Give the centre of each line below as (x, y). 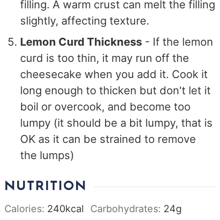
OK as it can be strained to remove (108, 139)
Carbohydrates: (127, 208)
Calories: (26, 208)
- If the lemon (178, 41)
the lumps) (47, 155)
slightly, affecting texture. (85, 20)
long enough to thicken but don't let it (116, 90)
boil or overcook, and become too (106, 106)
